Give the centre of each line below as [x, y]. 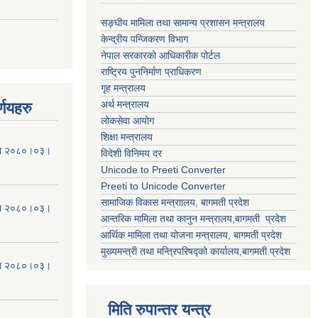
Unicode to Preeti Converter [163, 170]
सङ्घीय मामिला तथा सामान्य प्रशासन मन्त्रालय [184, 23]
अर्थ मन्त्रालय [125, 104]
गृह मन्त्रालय [125, 88]
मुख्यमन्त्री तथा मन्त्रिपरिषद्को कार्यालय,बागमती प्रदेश [196, 251]
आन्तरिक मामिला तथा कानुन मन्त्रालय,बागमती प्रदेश [195, 219]
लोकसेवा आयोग [129, 121]
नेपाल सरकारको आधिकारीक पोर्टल [162, 55]
